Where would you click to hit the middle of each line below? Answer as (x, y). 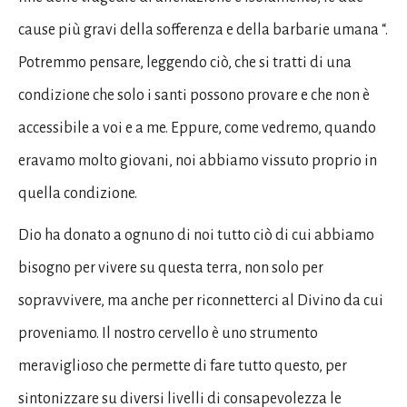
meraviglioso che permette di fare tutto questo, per (183, 366)
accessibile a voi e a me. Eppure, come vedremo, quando (197, 128)
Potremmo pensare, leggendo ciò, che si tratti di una (185, 63)
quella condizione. (78, 194)
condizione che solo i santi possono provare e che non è (194, 95)
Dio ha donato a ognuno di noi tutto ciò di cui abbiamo (196, 235)
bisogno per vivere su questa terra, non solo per (171, 268)
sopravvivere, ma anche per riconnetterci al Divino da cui (201, 301)
